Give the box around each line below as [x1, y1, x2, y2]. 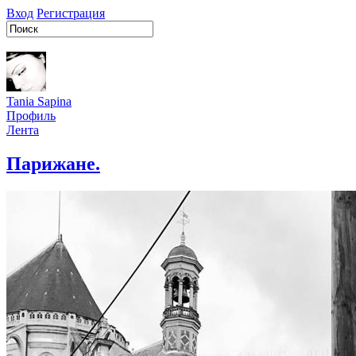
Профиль [6, 109, 56, 122]
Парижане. [6, 153, 100, 174]
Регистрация [37, 6, 105, 20]
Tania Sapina [6, 95, 72, 108]
